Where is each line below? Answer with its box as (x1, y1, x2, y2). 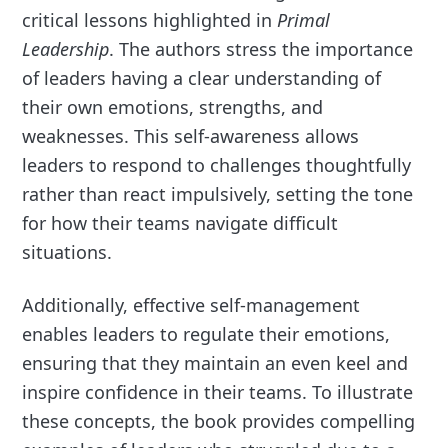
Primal (277, 7, 331, 32)
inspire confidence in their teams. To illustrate (22, 379, 414, 404)
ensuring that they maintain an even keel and (22, 350, 409, 375)
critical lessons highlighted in (22, 7, 278, 32)
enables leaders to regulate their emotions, (22, 321, 391, 346)
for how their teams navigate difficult (22, 210, 339, 235)
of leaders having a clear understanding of (22, 65, 382, 90)
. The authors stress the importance (109, 36, 414, 61)
